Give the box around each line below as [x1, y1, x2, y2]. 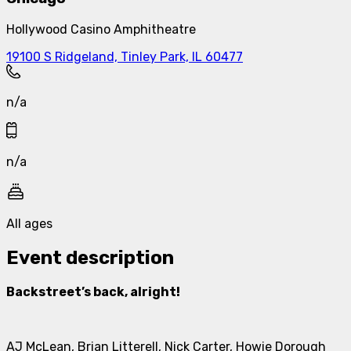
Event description [6, 246, 174, 269]
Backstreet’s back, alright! [6, 284, 180, 299]
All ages [6, 216, 52, 232]
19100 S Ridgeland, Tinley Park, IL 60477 [6, 49, 243, 65]
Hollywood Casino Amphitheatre [6, 22, 196, 38]
